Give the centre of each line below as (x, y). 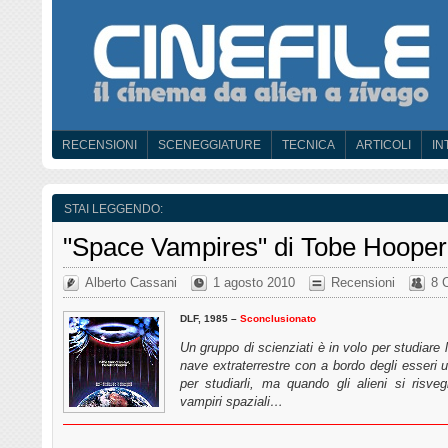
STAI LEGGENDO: (113, 209)
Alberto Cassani (131, 282)
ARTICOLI (383, 145)
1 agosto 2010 (254, 282)
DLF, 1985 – (210, 318)
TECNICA (308, 145)
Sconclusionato (278, 318)
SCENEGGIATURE (209, 145)
